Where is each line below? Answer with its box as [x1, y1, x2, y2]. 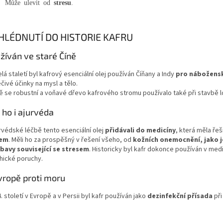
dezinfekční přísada [147, 191, 213, 201]
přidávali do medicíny [105, 125, 176, 135]
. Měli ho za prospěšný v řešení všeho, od [8, 134, 131, 145]
